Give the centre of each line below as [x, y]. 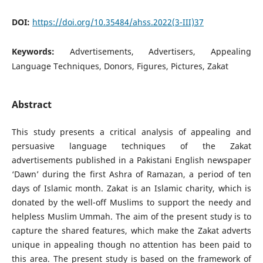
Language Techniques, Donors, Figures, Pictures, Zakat [120, 66]
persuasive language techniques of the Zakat [131, 146]
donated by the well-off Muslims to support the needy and [131, 202]
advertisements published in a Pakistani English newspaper [131, 160]
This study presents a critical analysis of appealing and [131, 131]
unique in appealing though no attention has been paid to [131, 244]
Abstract [31, 104]
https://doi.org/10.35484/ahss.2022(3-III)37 [118, 22]
